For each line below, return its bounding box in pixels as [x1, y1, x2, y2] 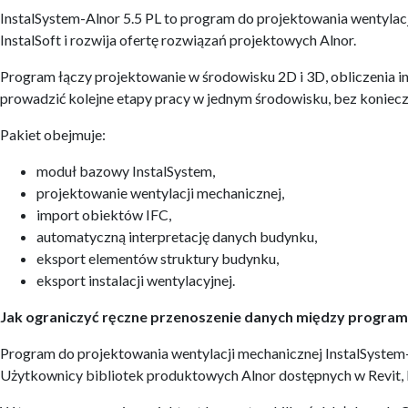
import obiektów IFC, [36, 206, 171, 223]
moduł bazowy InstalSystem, [36, 162, 215, 179]
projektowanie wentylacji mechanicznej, [36, 184, 284, 201]
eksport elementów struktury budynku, [36, 250, 279, 267]
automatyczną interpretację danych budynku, [36, 228, 317, 245]
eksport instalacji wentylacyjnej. [36, 271, 235, 289]
